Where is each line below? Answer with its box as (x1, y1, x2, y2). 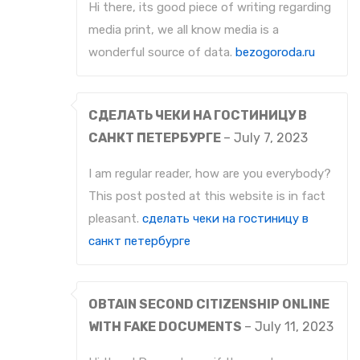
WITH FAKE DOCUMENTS (88, 319, 244, 335)
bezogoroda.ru (235, 45, 315, 60)
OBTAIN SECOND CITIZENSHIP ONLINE (88, 297, 329, 313)
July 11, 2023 (255, 319, 333, 335)
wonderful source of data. (88, 45, 235, 60)
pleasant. (88, 211, 142, 227)
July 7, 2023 (234, 130, 308, 146)
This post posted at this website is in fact (88, 189, 325, 204)
